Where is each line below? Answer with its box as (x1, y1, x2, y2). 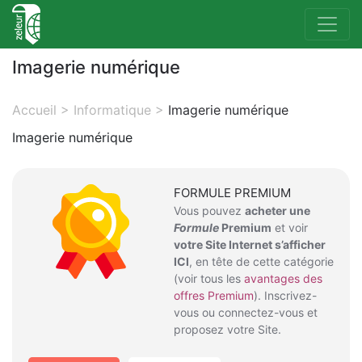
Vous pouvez (174, 204, 245, 217)
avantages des (244, 271, 322, 285)
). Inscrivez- (254, 288, 317, 302)
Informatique (74, 102, 151, 118)
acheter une (245, 204, 310, 217)
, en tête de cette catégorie (189, 255, 334, 268)
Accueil (12, 102, 57, 118)
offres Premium (174, 288, 254, 302)
